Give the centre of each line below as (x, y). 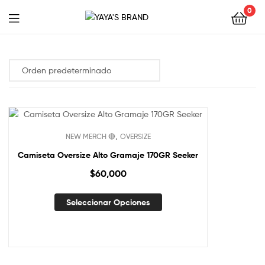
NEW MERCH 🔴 (90, 137)
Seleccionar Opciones (108, 202)
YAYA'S (107, 36)
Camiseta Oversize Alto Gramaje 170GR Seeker (108, 155)
